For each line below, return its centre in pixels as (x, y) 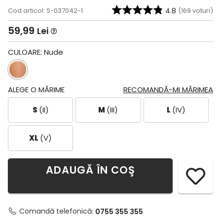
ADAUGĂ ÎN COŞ (90, 170)
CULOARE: (26, 52)
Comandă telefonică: (57, 211)
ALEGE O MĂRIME (36, 89)
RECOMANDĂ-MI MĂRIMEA (168, 89)
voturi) (202, 10)
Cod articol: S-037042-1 (45, 10)
